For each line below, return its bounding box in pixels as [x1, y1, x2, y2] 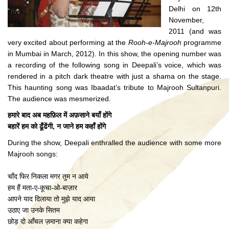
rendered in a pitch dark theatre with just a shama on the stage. [8, 72, 221, 80]
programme [181, 38, 222, 47]
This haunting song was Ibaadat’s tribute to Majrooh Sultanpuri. [8, 83, 221, 91]
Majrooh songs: [8, 150, 58, 158]
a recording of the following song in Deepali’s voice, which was [8, 61, 221, 69]
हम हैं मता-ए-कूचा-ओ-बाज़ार [8, 184, 77, 192]
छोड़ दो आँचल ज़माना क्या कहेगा [8, 217, 88, 225]
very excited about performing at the [8, 38, 128, 47]
